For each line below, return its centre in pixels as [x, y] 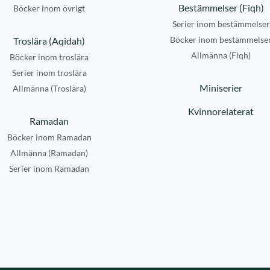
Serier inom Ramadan [49, 168]
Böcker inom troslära [49, 57]
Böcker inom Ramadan [49, 137]
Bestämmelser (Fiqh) [221, 8]
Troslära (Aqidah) [49, 41]
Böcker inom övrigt [49, 8]
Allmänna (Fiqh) [221, 55]
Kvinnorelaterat [221, 111]
